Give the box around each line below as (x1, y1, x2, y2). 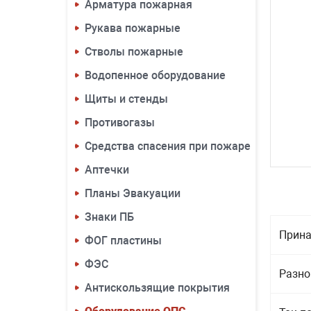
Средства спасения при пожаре (85, 140, 251, 153)
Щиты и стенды (85, 92, 168, 106)
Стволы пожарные (85, 45, 183, 58)
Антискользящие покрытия (85, 281, 230, 294)
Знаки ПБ (85, 210, 134, 224)
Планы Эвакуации (85, 187, 180, 200)
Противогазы (85, 116, 155, 129)
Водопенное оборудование (85, 69, 226, 82)
